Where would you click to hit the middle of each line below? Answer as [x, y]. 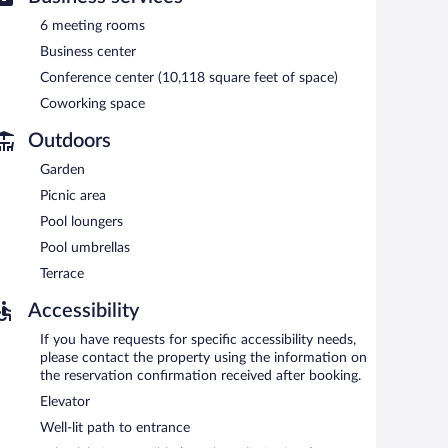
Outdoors [69, 140]
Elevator [65, 401]
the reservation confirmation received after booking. [200, 375]
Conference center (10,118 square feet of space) [189, 77]
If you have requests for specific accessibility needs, [198, 339]
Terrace [62, 273]
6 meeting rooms [92, 25]
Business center [88, 51]
